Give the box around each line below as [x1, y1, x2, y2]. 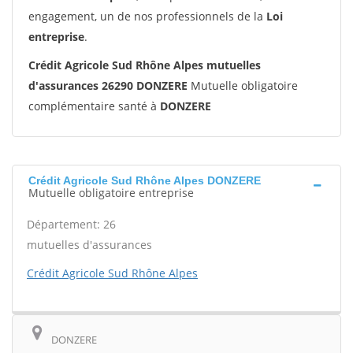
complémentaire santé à [28, 98, 160, 113]
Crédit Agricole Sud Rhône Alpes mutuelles [28, 58, 261, 72]
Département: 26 [27, 217, 116, 232]
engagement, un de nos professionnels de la [28, 9, 266, 24]
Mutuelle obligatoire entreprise [28, 185, 194, 200]
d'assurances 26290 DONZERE [28, 78, 188, 93]
